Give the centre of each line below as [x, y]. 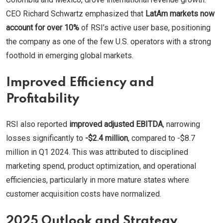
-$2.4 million [107, 138]
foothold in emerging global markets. [70, 55]
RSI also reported [38, 124]
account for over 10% [43, 27]
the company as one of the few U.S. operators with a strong [109, 41]
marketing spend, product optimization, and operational [101, 166]
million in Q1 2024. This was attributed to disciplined [97, 152]
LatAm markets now [180, 13]
